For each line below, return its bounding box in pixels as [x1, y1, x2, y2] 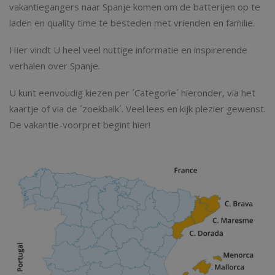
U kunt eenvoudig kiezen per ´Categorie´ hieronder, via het [9, 87, 255, 99]
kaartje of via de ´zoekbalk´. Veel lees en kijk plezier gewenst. [9, 103, 266, 115]
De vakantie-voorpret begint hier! [9, 118, 150, 131]
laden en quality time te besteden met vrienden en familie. [9, 17, 255, 29]
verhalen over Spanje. [9, 60, 100, 72]
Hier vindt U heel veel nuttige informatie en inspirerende [9, 44, 247, 56]
